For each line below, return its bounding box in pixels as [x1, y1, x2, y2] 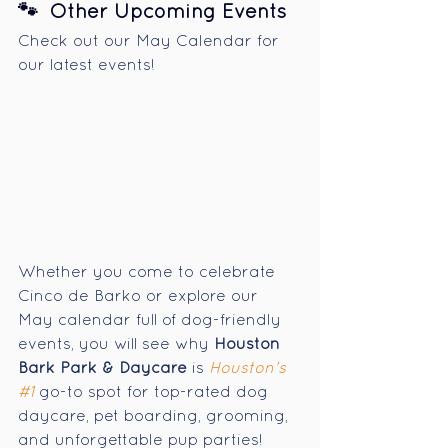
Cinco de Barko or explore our [18, 290, 263, 305]
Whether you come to [18, 266, 194, 281]
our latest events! [18, 58, 160, 73]
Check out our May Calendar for [18, 34, 284, 49]
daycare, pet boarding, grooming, [18, 410, 293, 425]
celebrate [199, 266, 280, 281]
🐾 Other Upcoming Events [18, 3, 286, 22]
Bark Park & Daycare [18, 362, 187, 377]
